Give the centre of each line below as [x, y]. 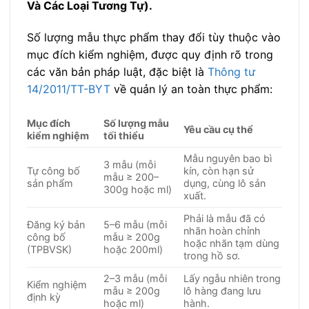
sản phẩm [50, 183]
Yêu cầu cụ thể [219, 129]
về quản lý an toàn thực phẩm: [191, 89]
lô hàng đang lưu [222, 290]
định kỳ [44, 297]
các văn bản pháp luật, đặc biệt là [117, 72]
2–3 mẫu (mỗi [136, 278]
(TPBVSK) [49, 249]
